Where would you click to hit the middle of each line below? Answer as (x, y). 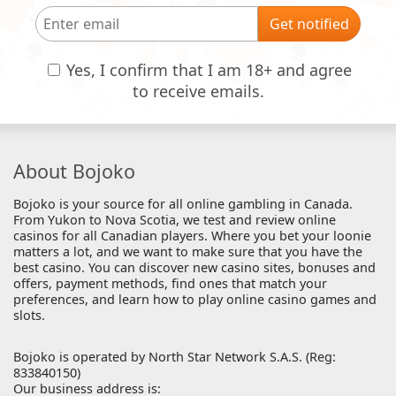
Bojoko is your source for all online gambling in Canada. (183, 204)
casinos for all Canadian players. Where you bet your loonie (192, 236)
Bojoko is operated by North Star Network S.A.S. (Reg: (175, 357)
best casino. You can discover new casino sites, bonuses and (194, 268)
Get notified (309, 24)
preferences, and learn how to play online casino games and (195, 300)
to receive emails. (198, 91)
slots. (29, 316)
